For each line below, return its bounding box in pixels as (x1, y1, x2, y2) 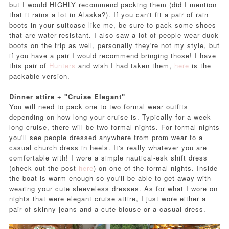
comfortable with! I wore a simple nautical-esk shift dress (9, 153, 208, 163)
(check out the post (9, 163, 79, 173)
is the (189, 61, 211, 71)
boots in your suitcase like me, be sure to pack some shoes (9, 20, 216, 30)
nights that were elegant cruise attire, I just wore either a (9, 194, 206, 204)
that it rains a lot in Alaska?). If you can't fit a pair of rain (9, 10, 209, 20)
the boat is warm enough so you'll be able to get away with (9, 173, 211, 184)
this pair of (9, 61, 49, 71)
